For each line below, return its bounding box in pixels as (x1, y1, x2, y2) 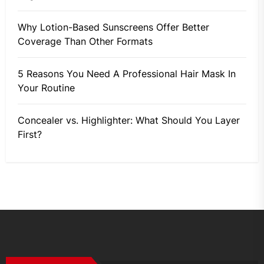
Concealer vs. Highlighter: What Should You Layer (18, 114, 240, 127)
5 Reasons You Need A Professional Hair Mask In (18, 68, 236, 80)
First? (18, 128, 42, 141)
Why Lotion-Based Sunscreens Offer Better (18, 21, 209, 34)
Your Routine (18, 82, 75, 94)
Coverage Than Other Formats (18, 35, 153, 48)
